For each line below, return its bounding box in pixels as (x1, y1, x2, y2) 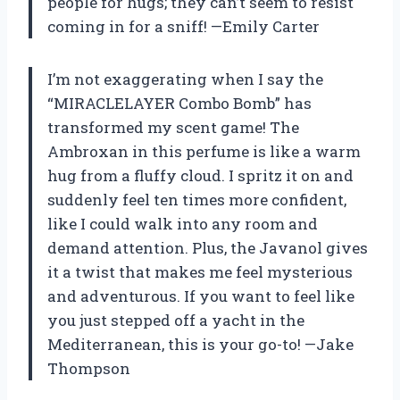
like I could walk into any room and (47, 212, 318, 234)
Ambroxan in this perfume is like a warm (47, 140, 361, 162)
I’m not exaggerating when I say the (47, 68, 323, 89)
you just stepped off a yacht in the (47, 309, 304, 330)
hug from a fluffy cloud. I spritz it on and (47, 164, 354, 186)
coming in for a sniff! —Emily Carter (47, 15, 320, 37)
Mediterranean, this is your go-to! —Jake (47, 333, 354, 354)
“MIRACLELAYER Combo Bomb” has (47, 92, 312, 113)
